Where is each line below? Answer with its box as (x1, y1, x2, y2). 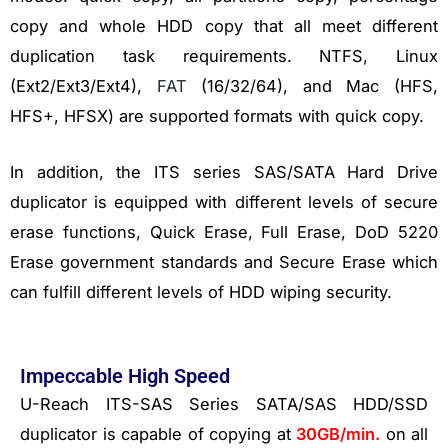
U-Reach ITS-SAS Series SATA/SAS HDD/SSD (20, 394, 428, 415)
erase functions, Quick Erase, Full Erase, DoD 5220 (10, 222, 438, 243)
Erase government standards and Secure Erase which (10, 252, 438, 273)
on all (380, 424, 428, 445)
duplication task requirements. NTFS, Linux (10, 45, 438, 66)
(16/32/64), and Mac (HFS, (186, 75, 439, 96)
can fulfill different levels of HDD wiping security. (10, 282, 392, 303)
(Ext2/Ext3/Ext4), (10, 75, 157, 96)
